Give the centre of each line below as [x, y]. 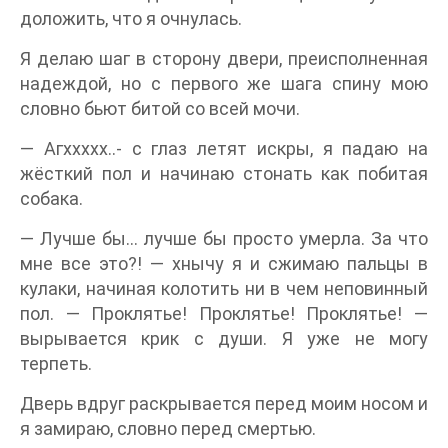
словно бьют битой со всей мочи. [160, 108]
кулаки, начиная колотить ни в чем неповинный [224, 288]
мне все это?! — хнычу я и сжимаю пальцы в [224, 263]
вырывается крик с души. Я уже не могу [224, 338]
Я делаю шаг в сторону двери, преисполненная [224, 58]
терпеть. [56, 363]
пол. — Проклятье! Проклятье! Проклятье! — [224, 313]
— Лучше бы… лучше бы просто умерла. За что [224, 238]
